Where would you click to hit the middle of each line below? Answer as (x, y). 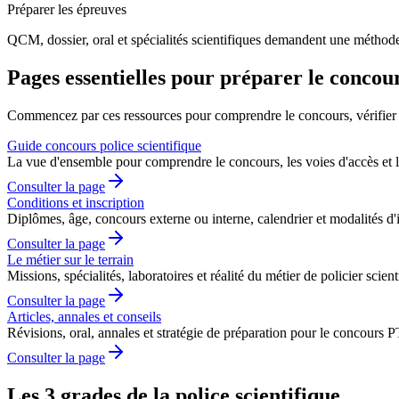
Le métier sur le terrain (70, 260)
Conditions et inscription (76, 203)
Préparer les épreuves (67, 10)
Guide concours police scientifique (104, 146)
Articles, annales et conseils (84, 317)
